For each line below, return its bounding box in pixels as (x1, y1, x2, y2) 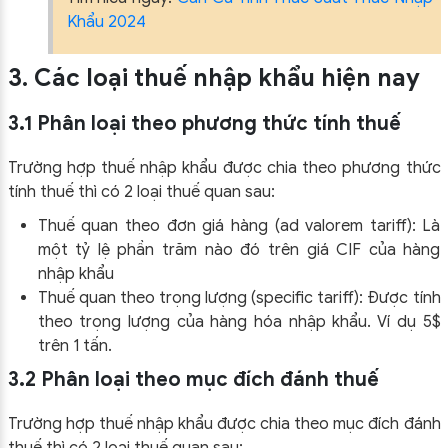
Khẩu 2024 (66, 12, 146, 33)
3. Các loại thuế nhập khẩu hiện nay (7, 63, 420, 94)
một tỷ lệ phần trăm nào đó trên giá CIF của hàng (37, 240, 441, 261)
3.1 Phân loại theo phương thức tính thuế (7, 111, 401, 137)
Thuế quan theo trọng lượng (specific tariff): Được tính (37, 288, 441, 309)
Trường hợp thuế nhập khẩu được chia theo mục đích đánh (7, 414, 441, 435)
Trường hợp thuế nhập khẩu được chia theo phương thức (7, 158, 441, 179)
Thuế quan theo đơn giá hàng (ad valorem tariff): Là (37, 216, 441, 237)
